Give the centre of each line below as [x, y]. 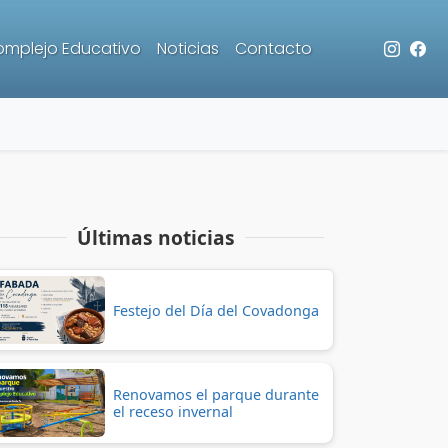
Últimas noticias [156, 237]
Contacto [273, 48]
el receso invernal [173, 411]
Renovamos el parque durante [216, 394]
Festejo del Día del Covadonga [216, 310]
